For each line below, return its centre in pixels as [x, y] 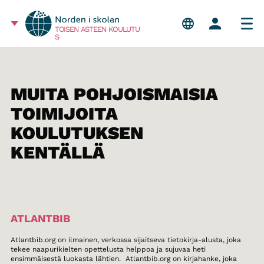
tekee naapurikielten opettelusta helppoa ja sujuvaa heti [108, 249]
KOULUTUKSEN [77, 133]
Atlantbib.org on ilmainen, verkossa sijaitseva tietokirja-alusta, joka [126, 240]
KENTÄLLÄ [57, 152]
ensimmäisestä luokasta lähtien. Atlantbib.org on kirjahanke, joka [123, 259]
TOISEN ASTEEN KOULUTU [97, 29]
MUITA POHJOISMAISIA [114, 94]
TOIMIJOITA [64, 113]
